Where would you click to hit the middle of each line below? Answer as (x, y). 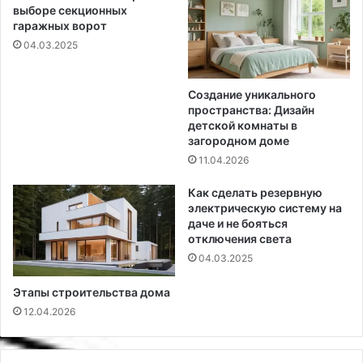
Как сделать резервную (255, 193)
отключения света (240, 239)
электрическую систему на (265, 208)
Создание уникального (252, 95)
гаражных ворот (60, 26)
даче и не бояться (238, 224)
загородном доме (239, 141)
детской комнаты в (243, 126)
